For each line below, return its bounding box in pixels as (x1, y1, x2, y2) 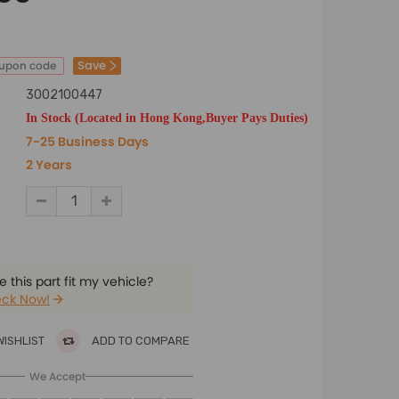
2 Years (26, 156, 72, 174)
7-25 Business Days (26, 133, 149, 151)
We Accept (28, 369, 85, 384)
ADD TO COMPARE (89, 334, 190, 347)
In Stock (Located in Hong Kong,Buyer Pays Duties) (26, 111, 308, 124)
